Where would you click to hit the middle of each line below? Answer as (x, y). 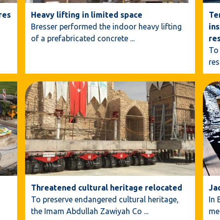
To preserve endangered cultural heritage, (105, 199)
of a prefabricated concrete (79, 38)
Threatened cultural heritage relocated (106, 187)
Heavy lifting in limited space (86, 14)
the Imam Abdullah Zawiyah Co (86, 211)
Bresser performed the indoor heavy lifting (106, 26)
